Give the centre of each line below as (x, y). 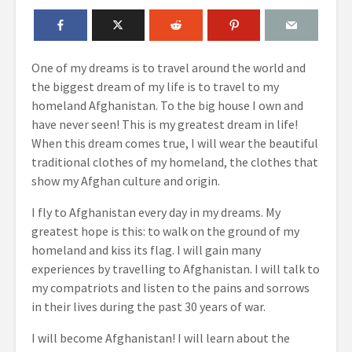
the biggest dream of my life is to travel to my (155, 86)
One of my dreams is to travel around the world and (169, 68)
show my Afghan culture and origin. (126, 181)
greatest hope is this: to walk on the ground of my (165, 231)
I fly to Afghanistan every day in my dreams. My (156, 212)
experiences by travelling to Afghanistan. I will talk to (176, 269)
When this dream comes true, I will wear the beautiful (175, 143)
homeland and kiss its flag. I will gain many (146, 250)
